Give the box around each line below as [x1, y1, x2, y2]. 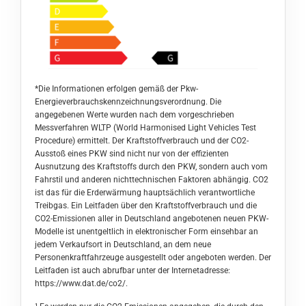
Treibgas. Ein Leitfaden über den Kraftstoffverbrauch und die [35, 200, 257, 210]
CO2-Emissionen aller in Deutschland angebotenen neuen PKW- [35, 213, 268, 223]
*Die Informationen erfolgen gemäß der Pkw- [35, 83, 198, 94]
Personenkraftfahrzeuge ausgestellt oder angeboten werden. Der [35, 252, 271, 262]
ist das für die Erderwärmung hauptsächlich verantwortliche [35, 187, 255, 197]
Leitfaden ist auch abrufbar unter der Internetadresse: [35, 265, 230, 275]
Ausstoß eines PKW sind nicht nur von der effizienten [35, 148, 229, 158]
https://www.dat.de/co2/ [35, 278, 126, 288]
